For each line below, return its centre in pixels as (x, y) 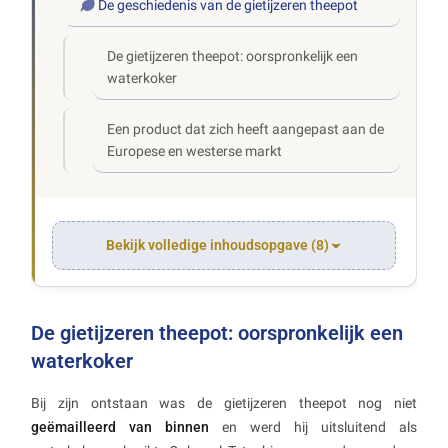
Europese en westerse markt (195, 151)
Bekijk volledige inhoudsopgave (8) (217, 245)
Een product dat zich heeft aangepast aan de (246, 129)
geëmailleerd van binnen (120, 427)
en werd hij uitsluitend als (313, 427)
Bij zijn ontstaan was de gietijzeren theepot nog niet (224, 403)
